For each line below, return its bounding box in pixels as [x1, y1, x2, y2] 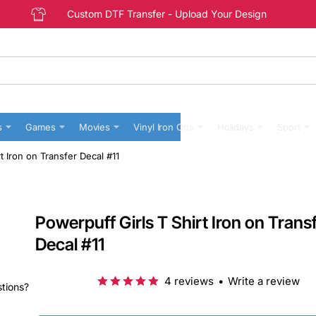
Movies [78, 121, 111, 133]
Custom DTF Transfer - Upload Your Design [67, 8, 267, 20]
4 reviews [164, 274, 214, 288]
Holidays [217, 121, 254, 133]
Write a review [228, 274, 300, 288]
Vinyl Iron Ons [133, 121, 194, 133]
